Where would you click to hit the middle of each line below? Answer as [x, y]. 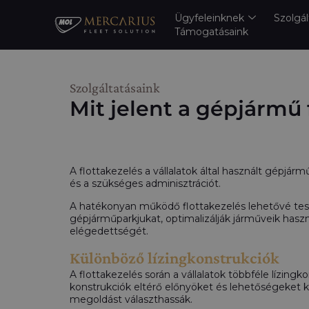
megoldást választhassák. [131, 299]
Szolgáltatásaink [115, 88]
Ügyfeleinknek [209, 18]
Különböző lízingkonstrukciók [175, 258]
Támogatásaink [211, 32]
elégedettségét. [109, 231]
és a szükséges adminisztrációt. [145, 183]
